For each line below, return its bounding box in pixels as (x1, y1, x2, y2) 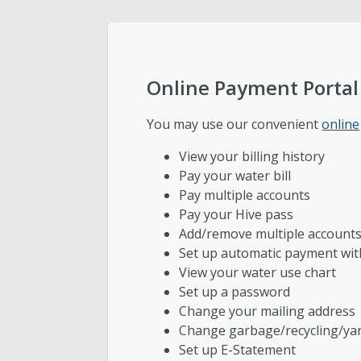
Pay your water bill (179, 166, 292, 185)
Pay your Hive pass (179, 205, 294, 223)
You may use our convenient (147, 114, 322, 133)
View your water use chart (179, 263, 337, 281)
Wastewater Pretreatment (130, 158, 301, 176)
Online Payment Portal (147, 73, 359, 101)
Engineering (130, 68, 205, 85)
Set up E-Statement (179, 340, 297, 359)
